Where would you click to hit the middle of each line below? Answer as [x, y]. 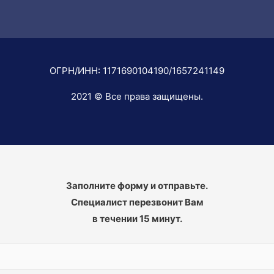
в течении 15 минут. [137, 219]
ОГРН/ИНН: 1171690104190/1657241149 [137, 70]
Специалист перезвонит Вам [137, 202]
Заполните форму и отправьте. [137, 186]
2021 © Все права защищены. [137, 96]
